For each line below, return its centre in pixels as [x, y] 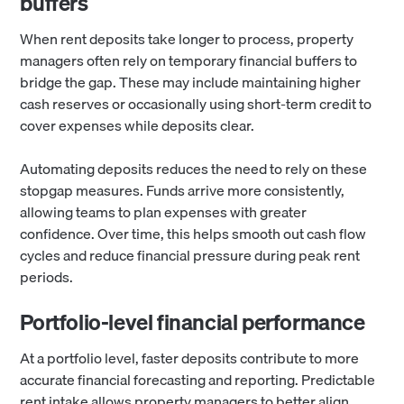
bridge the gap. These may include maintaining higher [191, 83]
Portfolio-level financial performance [193, 322]
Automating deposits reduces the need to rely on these [194, 169]
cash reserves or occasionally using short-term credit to [196, 104]
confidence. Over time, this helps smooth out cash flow [193, 234]
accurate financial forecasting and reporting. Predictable [198, 380]
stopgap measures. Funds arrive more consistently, [183, 191]
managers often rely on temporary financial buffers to [189, 61]
